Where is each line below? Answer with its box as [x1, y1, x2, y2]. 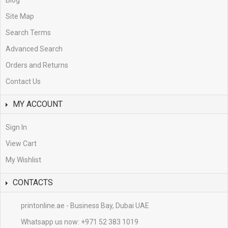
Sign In [6, 123, 27, 131]
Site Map [6, 12, 34, 20]
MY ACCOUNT [13, 99, 63, 109]
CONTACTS [13, 178, 53, 187]
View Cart [6, 139, 37, 148]
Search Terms [6, 28, 51, 37]
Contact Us [6, 77, 41, 85]
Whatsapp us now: [21, 218, 81, 226]
